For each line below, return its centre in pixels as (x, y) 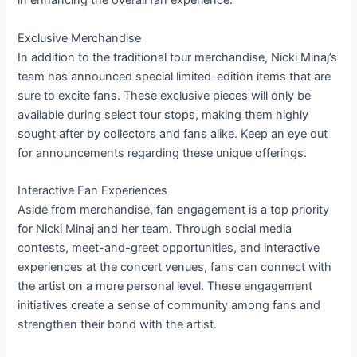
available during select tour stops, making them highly (163, 114)
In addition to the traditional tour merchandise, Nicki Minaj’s (178, 57)
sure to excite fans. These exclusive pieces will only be (165, 95)
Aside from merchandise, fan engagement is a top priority (174, 209)
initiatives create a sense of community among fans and (169, 305)
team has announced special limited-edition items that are (175, 76)
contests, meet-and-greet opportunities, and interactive (169, 247)
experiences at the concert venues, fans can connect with (175, 267)
